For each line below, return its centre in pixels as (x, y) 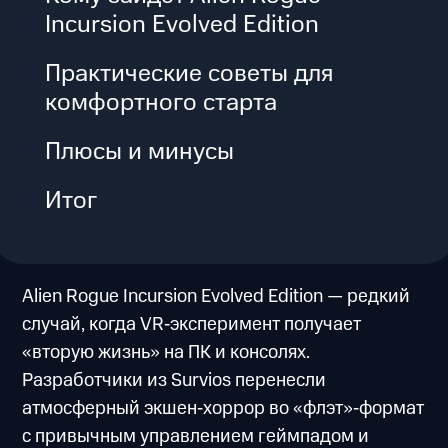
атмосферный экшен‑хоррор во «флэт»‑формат (223, 409)
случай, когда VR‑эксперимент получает (192, 325)
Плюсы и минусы (140, 152)
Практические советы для (189, 74)
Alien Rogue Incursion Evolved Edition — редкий (216, 297)
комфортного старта (161, 103)
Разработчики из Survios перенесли (174, 381)
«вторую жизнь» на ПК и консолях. (166, 353)
